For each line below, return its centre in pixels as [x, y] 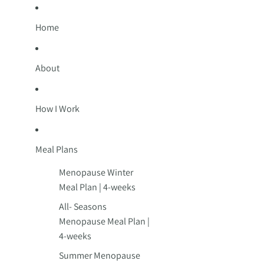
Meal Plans [57, 149]
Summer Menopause [100, 255]
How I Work [57, 109]
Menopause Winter [96, 172]
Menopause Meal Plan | [104, 221]
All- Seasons [83, 207]
